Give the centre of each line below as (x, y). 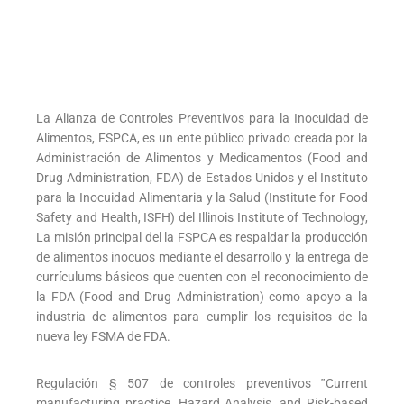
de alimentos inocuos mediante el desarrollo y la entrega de (202, 257)
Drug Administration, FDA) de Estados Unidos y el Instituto (202, 178)
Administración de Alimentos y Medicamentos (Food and (202, 158)
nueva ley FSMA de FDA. (103, 337)
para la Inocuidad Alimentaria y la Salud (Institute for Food (202, 198)
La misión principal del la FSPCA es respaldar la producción (202, 238)
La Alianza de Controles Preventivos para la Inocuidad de (202, 119)
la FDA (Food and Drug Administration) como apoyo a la (202, 297)
